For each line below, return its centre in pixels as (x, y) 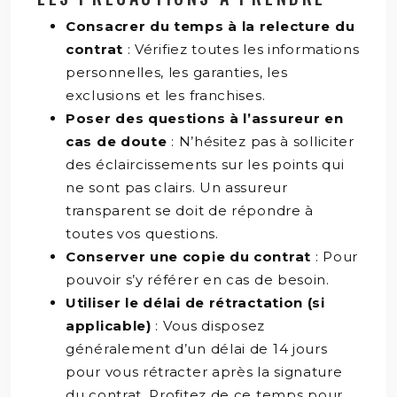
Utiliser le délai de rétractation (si (195, 302)
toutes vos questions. (142, 233)
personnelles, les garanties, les (177, 72)
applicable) (111, 325)
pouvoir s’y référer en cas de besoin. (198, 279)
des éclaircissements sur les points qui (205, 164)
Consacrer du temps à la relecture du (210, 26)
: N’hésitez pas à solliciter (263, 141)
